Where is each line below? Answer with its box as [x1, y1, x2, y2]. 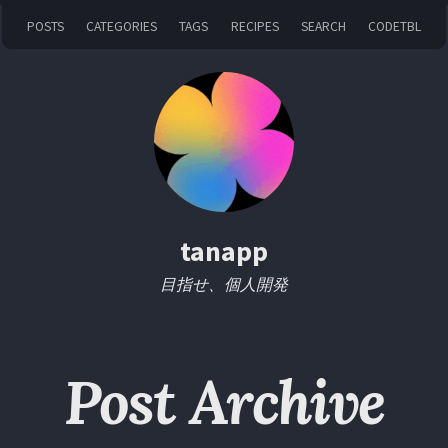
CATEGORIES [86, 17, 158, 35]
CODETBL [368, 17, 422, 35]
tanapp [180, 233, 268, 269]
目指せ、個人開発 [160, 273, 288, 294]
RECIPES [230, 17, 279, 35]
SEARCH [300, 17, 346, 35]
